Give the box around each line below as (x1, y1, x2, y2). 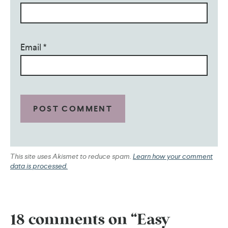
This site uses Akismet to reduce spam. (10, 151, 133, 161)
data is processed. (10, 161, 68, 170)
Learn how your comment (133, 151, 213, 161)
